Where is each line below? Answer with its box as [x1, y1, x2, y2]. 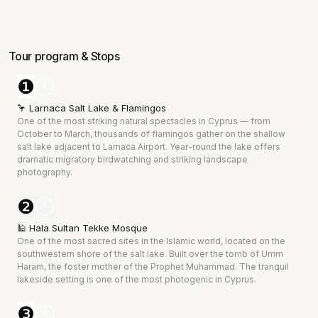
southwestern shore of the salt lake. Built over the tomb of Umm [16, 248, 285, 259]
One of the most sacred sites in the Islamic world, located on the [16, 235, 287, 246]
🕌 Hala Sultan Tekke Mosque [16, 221, 148, 234]
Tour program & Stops [8, 48, 120, 63]
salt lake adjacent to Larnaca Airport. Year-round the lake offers [16, 141, 283, 152]
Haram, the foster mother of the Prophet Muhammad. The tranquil [16, 261, 291, 272]
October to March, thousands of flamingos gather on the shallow [16, 128, 287, 139]
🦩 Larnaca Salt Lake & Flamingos [16, 102, 166, 114]
